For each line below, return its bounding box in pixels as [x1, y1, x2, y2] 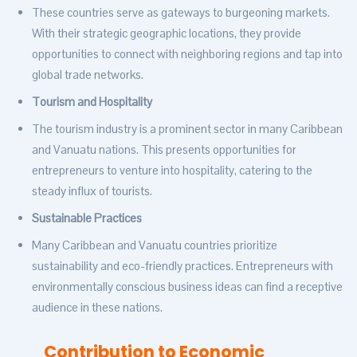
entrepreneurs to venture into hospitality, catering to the [32, 163, 312, 178]
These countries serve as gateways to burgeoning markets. [32, 5, 330, 21]
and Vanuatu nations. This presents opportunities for [32, 142, 296, 158]
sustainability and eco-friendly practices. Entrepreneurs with [32, 258, 333, 274]
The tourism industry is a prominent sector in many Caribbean [32, 121, 343, 137]
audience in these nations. [32, 300, 163, 316]
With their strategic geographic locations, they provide [32, 25, 301, 41]
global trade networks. [32, 67, 143, 83]
